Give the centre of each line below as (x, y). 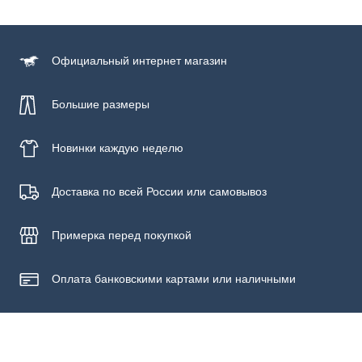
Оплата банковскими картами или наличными (174, 278)
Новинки (74, 147)
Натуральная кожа (62, 23)
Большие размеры (101, 103)
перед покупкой (150, 234)
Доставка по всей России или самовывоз (159, 190)
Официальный (90, 59)
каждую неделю (141, 147)
